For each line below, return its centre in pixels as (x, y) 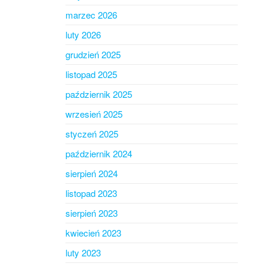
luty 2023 (83, 252)
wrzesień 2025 (94, 114)
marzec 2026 (91, 15)
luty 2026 (83, 35)
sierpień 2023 (91, 213)
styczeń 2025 (92, 134)
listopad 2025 (91, 74)
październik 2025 (98, 94)
